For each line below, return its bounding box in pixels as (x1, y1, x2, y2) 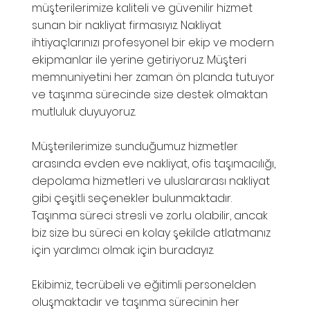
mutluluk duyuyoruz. (32, 104, 136, 120)
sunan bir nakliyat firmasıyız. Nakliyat (32, 17, 222, 34)
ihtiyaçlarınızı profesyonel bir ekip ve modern (32, 35, 275, 51)
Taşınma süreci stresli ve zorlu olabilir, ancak (32, 208, 268, 224)
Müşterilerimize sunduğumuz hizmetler (32, 138, 239, 155)
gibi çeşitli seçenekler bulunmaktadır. (32, 190, 232, 207)
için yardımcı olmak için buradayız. (32, 242, 215, 259)
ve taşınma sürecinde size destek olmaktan (32, 86, 268, 103)
